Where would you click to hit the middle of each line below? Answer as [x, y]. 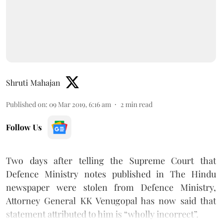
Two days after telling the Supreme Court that [111, 160]
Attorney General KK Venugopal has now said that [111, 200]
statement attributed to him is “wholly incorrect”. [102, 214]
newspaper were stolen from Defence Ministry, [111, 187]
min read [139, 104]
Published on [26, 104]
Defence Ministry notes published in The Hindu [111, 174]
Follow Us [24, 127]
